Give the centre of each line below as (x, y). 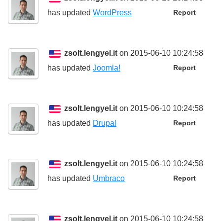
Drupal (105, 123)
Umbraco (109, 179)
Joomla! (107, 68)
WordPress (112, 13)
